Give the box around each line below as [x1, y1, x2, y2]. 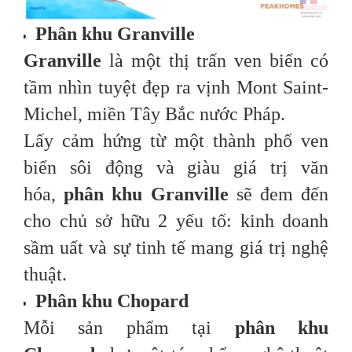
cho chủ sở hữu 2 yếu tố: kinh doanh [24, 211, 328, 232]
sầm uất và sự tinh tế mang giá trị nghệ [24, 237, 328, 258]
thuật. [24, 264, 67, 285]
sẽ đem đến [228, 184, 329, 205]
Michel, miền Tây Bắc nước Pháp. [24, 104, 285, 125]
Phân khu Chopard [35, 291, 189, 312]
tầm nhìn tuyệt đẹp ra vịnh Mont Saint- [24, 77, 328, 98]
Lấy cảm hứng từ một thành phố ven [24, 130, 328, 152]
